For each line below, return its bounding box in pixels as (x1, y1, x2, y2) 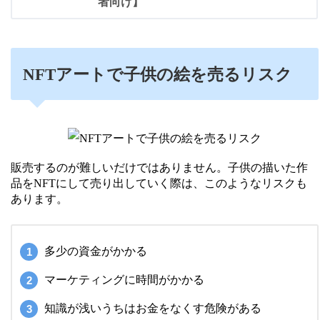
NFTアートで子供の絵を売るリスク (22, 66, 292, 84)
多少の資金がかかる (44, 244, 148, 257)
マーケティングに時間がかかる (44, 273, 205, 286)
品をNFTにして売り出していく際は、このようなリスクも (11, 176, 307, 189)
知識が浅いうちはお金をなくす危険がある (44, 301, 262, 314)
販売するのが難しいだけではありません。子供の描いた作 (11, 161, 308, 174)
